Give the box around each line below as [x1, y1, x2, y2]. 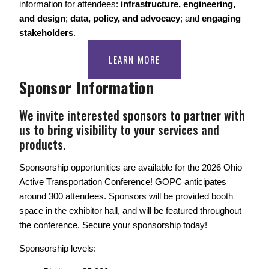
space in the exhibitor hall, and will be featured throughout [19, 205, 241, 216]
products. [19, 135, 65, 154]
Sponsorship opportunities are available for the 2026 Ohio [19, 162, 242, 173]
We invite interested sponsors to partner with [19, 106, 245, 125]
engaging [202, 13, 241, 24]
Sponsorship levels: [19, 243, 96, 254]
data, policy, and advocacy [70, 13, 180, 24]
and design [19, 13, 65, 24]
